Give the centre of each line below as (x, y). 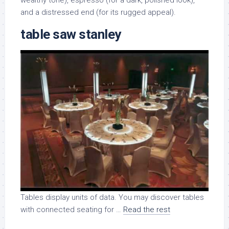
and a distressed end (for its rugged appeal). (98, 13)
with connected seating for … (72, 210)
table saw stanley (71, 35)
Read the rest (147, 210)
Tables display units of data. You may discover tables (112, 198)
